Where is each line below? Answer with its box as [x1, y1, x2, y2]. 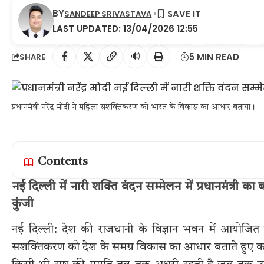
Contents [38, 156, 88, 168]
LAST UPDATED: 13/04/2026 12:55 [52, 22, 199, 35]
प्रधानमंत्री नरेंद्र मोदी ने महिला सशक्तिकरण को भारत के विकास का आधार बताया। [12, 103, 255, 111]
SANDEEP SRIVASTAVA [64, 8, 152, 19]
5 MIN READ [189, 50, 239, 63]
